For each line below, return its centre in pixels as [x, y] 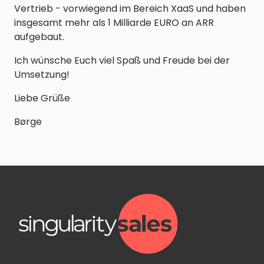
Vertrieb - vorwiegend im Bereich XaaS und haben [130, 9]
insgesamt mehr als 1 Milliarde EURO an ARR [114, 23]
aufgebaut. [39, 37]
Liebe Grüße [42, 98]
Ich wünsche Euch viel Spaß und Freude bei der [122, 61]
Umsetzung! [42, 75]
